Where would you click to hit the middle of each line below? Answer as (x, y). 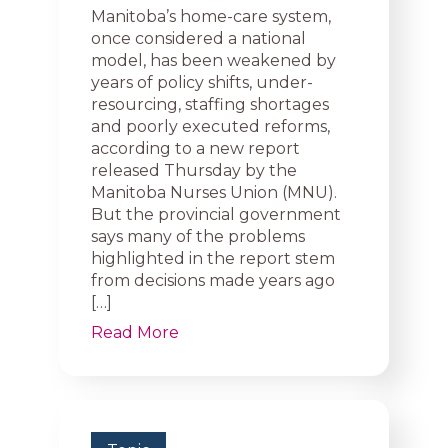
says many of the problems (198, 236)
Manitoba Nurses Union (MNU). (214, 192)
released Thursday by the (194, 170)
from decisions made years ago (213, 280)
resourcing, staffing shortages (210, 104)
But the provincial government (216, 214)
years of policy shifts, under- (202, 82)
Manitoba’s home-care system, (211, 16)
